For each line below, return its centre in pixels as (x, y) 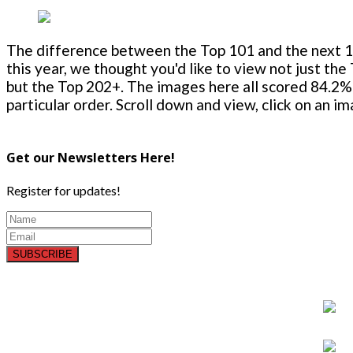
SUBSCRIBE (43, 254)
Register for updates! (63, 190)
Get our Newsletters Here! (91, 157)
